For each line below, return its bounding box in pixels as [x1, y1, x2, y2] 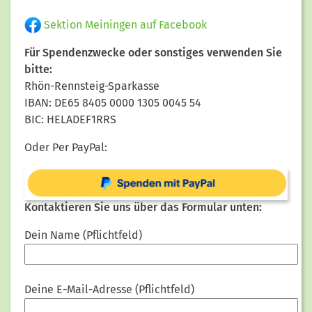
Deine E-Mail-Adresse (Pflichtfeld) [24, 283, 194, 297]
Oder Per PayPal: [24, 141, 107, 155]
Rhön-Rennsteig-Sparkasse [24, 79, 159, 93]
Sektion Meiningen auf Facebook [41, 17, 207, 31]
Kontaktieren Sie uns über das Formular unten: [24, 201, 262, 214]
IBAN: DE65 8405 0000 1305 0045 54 [24, 96, 201, 110]
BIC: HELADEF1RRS [24, 113, 116, 127]
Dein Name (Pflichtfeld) [24, 228, 142, 242]
